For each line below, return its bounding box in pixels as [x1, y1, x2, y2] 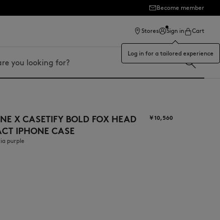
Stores [141, 27, 159, 35]
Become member [157, 4, 204, 11]
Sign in [166, 27, 184, 35]
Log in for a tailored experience [128, 50, 214, 57]
